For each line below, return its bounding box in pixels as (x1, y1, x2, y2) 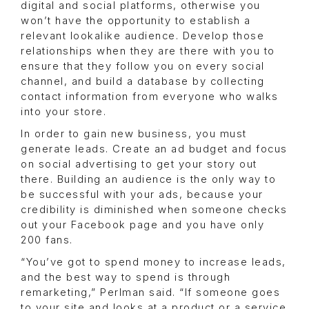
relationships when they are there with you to (21, 45, 275, 58)
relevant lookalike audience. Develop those (21, 30, 264, 43)
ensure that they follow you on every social (21, 60, 265, 73)
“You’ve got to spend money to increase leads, (21, 256, 286, 269)
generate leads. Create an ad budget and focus (21, 143, 288, 156)
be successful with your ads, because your (21, 188, 263, 201)
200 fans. (21, 234, 73, 247)
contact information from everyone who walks (21, 90, 279, 103)
